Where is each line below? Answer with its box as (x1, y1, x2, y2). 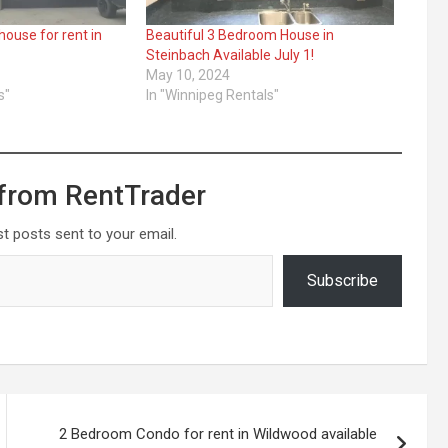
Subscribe (307, 270, 379, 290)
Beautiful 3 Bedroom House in (145, 26, 334, 43)
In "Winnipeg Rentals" (145, 86, 279, 103)
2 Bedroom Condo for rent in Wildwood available (59, 424, 378, 443)
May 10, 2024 (145, 66, 230, 83)
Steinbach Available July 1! (145, 46, 314, 63)
